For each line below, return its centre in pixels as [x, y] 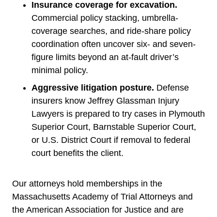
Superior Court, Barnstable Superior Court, [114, 127]
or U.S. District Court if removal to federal [111, 140]
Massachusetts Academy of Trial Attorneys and [102, 196]
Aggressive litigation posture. [93, 87]
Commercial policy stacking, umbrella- [105, 18]
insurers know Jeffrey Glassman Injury [105, 101]
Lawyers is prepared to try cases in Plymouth [118, 114]
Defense [171, 87]
